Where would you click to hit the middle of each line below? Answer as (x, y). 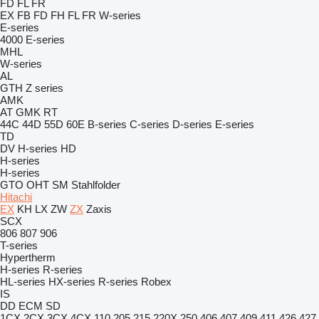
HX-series (72, 282)
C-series (150, 124)
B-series (107, 124)
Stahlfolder (96, 185)
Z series (45, 88)
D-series (192, 124)
